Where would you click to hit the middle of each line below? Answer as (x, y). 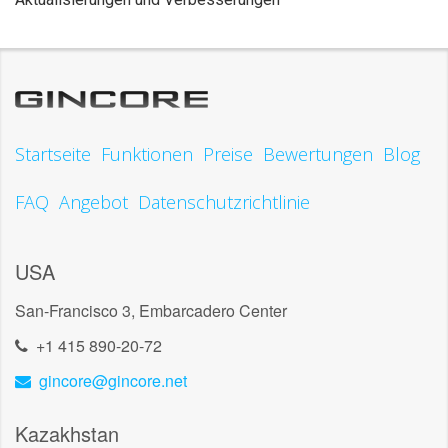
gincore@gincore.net (113, 380)
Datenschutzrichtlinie (224, 201)
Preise (228, 153)
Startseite (53, 153)
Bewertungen (318, 153)
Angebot (93, 201)
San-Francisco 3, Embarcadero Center (151, 310)
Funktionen (147, 153)
